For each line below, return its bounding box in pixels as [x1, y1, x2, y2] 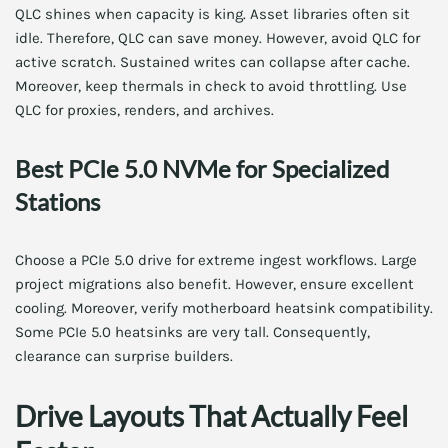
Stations [15, 187, 100, 216]
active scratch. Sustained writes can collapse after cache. [15, 53, 410, 71]
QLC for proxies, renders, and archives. [15, 101, 274, 119]
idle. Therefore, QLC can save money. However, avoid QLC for [15, 29, 420, 47]
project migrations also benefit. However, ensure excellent [15, 275, 414, 293]
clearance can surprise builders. [15, 347, 233, 365]
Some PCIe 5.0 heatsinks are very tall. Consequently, [15, 323, 370, 341]
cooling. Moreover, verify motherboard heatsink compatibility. [15, 299, 433, 317]
